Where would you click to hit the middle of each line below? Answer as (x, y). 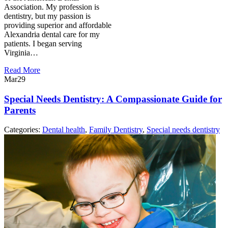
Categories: (23, 130)
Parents (20, 110)
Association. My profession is (52, 7)
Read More (22, 70)
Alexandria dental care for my (52, 34)
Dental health (64, 130)
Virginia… (21, 53)
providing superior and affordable (58, 25)
